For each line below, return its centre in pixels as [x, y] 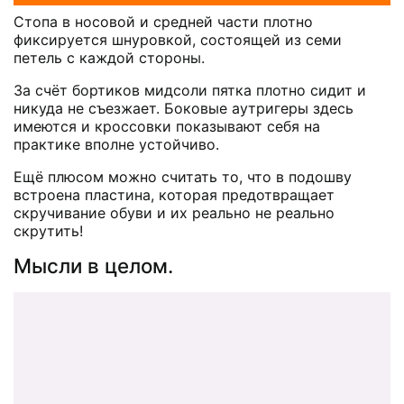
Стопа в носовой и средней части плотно [163, 21]
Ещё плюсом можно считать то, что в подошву [183, 176]
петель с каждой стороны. [109, 57]
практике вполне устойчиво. [116, 144]
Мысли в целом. [93, 265]
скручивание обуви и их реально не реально [174, 212]
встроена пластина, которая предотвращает [174, 194]
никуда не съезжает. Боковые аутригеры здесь [184, 108]
